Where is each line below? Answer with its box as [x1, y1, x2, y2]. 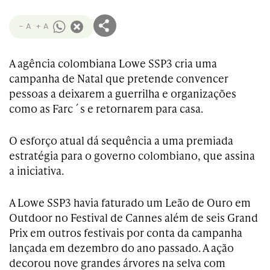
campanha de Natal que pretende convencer [9, 71, 228, 86]
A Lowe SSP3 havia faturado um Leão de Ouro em [9, 195, 251, 210]
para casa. [153, 101, 206, 116]
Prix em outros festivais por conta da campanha [9, 225, 242, 240]
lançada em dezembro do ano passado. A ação [9, 240, 234, 255]
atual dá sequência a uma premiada [57, 133, 233, 148]
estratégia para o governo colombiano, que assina [9, 148, 255, 163]
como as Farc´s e [9, 101, 96, 116]
